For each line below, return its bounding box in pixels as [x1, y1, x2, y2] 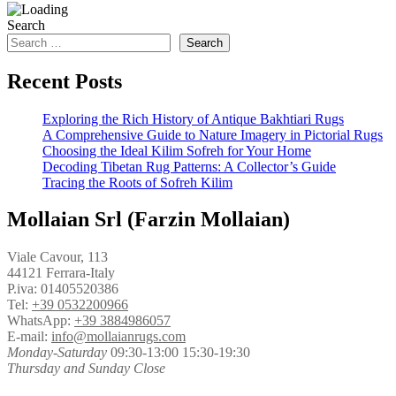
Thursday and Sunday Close [7, 361, 165, 377]
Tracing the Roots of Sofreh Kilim [42, 174, 232, 190]
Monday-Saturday [7, 345, 107, 361]
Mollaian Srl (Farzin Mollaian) [7, 208, 290, 232]
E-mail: [7, 329, 51, 345]
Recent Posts [7, 69, 122, 93]
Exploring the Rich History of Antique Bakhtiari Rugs [42, 110, 344, 126]
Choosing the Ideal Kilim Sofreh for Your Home [42, 142, 311, 158]
